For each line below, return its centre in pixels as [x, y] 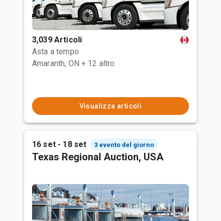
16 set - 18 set [59, 144]
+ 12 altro [98, 63]
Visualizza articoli [110, 106]
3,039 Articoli [57, 40]
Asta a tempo [55, 52]
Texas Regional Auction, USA [98, 157]
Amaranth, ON [56, 63]
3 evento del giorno [124, 145]
